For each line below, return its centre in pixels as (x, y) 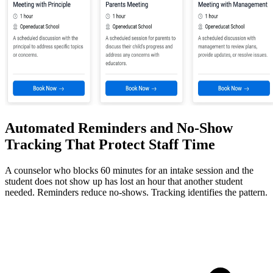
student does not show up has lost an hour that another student (124, 181)
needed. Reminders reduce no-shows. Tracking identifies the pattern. (136, 192)
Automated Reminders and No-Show (119, 128)
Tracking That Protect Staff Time (110, 144)
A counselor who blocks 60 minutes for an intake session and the (129, 170)
